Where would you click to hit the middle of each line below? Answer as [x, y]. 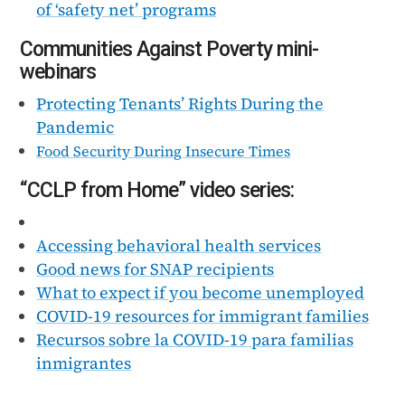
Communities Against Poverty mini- [170, 49]
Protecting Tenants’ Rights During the [180, 103]
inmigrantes [84, 363]
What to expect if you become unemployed [201, 292]
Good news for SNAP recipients [155, 268]
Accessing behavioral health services [179, 245]
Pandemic [75, 127]
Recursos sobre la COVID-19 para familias [195, 339]
